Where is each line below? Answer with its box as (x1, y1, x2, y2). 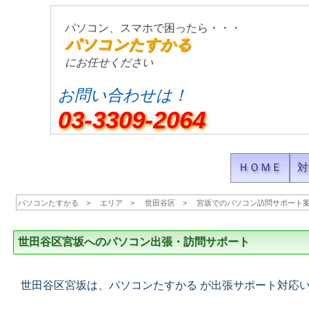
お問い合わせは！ (58, 86, 189, 104)
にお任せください (65, 57, 154, 68)
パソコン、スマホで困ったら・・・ (65, 22, 242, 34)
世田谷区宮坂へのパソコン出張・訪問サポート (18, 236, 250, 248)
